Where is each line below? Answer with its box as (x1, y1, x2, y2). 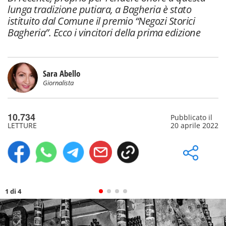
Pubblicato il (170, 112, 212, 122)
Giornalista (43, 78, 74, 87)
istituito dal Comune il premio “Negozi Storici (8, 14, 195, 28)
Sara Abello (43, 68, 80, 79)
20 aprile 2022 (170, 121, 218, 130)
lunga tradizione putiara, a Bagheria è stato (8, 3, 191, 16)
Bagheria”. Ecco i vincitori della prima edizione (8, 26, 200, 39)
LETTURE (8, 121, 37, 130)
